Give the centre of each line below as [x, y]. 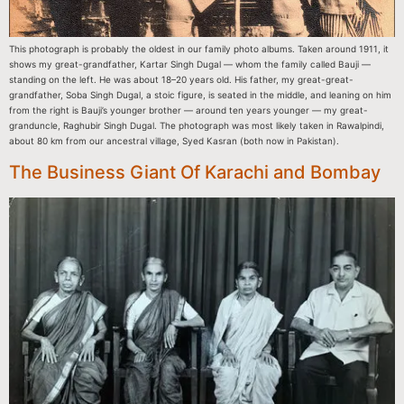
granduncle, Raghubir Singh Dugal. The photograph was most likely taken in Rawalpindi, [197, 126]
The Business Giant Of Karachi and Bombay [195, 173]
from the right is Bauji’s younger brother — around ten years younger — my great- [188, 110]
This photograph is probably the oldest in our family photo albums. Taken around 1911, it [199, 49]
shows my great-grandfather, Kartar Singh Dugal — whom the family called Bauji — [190, 64]
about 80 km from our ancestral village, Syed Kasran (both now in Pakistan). [174, 141]
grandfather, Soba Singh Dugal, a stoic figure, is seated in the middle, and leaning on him [200, 95]
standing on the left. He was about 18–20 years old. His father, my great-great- [181, 80]
